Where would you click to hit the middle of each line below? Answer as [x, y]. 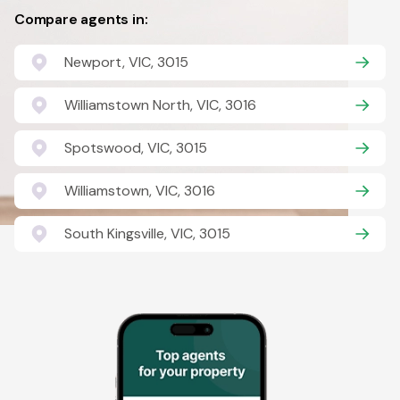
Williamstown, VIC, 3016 [140, 191]
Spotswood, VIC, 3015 [136, 148]
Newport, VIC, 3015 [126, 62]
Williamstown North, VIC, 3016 [160, 105]
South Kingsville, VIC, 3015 [147, 233]
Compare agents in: [81, 19]
